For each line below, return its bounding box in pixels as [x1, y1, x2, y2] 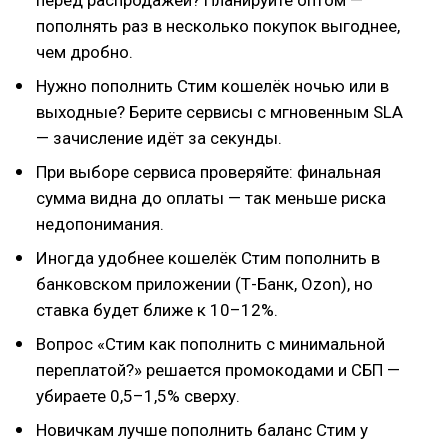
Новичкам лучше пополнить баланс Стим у [36, 420, 368, 440]
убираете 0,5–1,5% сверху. [36, 386, 240, 406]
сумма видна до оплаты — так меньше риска [36, 188, 386, 208]
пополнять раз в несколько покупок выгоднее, [36, 16, 400, 36]
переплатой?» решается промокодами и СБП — [36, 360, 400, 380]
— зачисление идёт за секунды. [36, 128, 282, 148]
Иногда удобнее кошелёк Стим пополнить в [36, 248, 380, 268]
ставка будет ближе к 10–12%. [36, 300, 278, 320]
